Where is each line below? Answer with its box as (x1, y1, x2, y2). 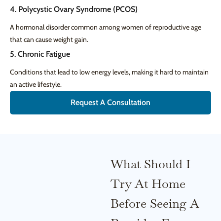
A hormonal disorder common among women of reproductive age (10, 23, 201, 32)
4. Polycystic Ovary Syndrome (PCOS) (10, 4, 138, 14)
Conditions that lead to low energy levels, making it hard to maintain (10, 68, 209, 77)
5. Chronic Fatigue (10, 49, 70, 59)
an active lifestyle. (10, 80, 62, 89)
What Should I (110, 156, 190, 172)
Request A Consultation (71, 98, 150, 108)
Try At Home (110, 176, 185, 192)
